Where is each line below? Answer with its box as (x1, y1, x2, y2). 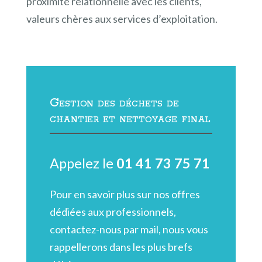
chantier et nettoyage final (49, 111, 211, 126)
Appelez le (49, 154, 116, 171)
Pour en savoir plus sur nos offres (49, 188, 200, 201)
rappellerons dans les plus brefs (49, 240, 192, 254)
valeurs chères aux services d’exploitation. (26, 12, 218, 25)
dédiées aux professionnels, (49, 205, 176, 219)
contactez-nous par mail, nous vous (49, 223, 208, 236)
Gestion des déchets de (49, 95, 179, 111)
